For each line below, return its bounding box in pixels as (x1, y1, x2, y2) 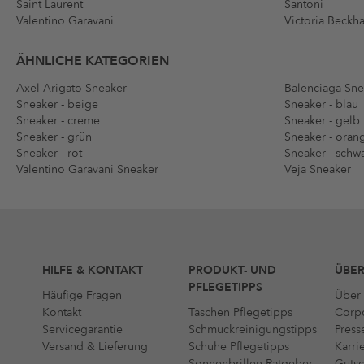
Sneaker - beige (16, 97, 98, 113)
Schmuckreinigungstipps (188, 322, 317, 338)
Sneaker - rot (16, 145, 82, 162)
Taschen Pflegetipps (188, 305, 292, 321)
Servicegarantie (42, 322, 123, 338)
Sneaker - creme (16, 113, 100, 129)
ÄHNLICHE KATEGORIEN (16, 52, 169, 71)
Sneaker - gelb (284, 113, 360, 129)
